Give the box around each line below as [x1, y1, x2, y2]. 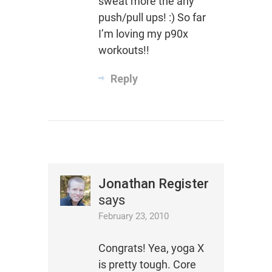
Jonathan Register [98, 176, 209, 192]
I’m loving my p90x [98, 27, 188, 41]
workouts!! [98, 44, 149, 57]
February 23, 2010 [98, 211, 169, 222]
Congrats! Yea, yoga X [98, 242, 204, 255]
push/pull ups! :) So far [98, 11, 206, 24]
